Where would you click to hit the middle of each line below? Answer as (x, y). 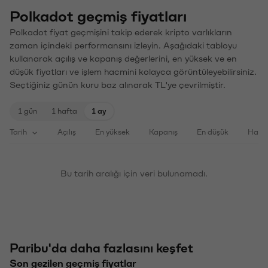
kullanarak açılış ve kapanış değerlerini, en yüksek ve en (123, 58)
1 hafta (64, 110)
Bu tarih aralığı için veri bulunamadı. (134, 173)
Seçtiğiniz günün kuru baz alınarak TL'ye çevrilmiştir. (118, 84)
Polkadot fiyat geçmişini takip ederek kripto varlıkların (121, 31)
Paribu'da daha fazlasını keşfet (101, 247)
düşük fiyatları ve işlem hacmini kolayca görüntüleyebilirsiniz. (133, 71)
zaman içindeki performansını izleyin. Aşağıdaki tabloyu (123, 45)
